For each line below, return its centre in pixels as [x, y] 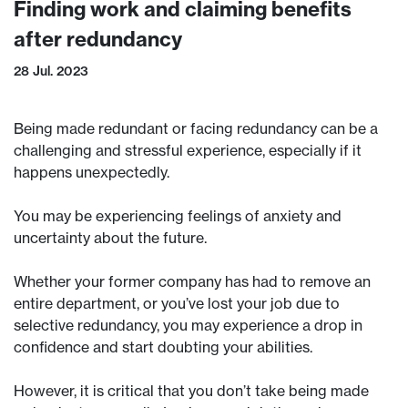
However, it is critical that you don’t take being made [191, 391]
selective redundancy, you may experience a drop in [188, 325]
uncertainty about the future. [112, 238]
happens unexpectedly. [93, 172]
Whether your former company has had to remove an [192, 281]
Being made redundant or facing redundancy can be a [196, 128]
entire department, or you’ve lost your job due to [177, 303]
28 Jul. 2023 [51, 71]
